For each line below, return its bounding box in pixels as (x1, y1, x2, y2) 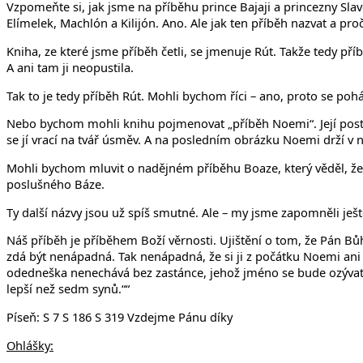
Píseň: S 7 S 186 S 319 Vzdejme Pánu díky (6, 308, 233, 325)
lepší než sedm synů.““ (6, 280, 130, 297)
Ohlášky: (6, 336, 53, 353)
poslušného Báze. (6, 175, 105, 192)
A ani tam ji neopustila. (6, 58, 134, 75)
